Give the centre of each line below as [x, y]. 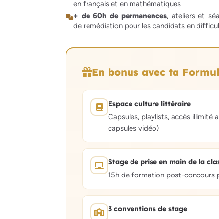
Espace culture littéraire [149, 104]
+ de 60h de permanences [120, 15]
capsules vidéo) [133, 128]
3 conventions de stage [148, 209]
